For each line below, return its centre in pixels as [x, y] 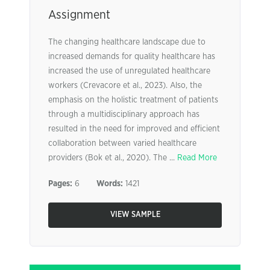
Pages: [60, 184]
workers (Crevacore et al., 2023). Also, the [125, 86]
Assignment [79, 15]
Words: [110, 184]
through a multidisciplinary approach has [124, 115]
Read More [197, 158]
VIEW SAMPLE [135, 215]
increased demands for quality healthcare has [132, 57]
